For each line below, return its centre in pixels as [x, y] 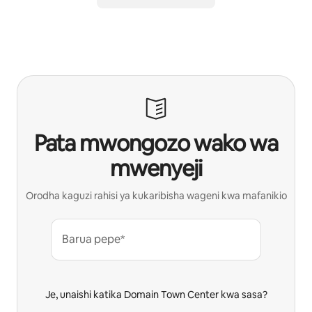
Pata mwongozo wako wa [156, 143]
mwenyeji [156, 168]
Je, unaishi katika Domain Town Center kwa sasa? [156, 294]
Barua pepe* [93, 239]
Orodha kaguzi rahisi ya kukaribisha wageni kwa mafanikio [156, 195]
